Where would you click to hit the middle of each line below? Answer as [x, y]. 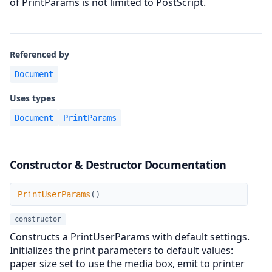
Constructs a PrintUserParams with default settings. [130, 237]
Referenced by [39, 54]
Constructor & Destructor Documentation [118, 165]
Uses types [32, 98]
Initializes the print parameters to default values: [121, 250]
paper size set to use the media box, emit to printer [127, 263]
